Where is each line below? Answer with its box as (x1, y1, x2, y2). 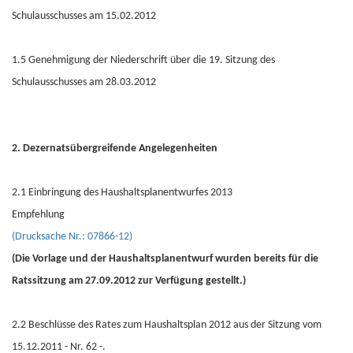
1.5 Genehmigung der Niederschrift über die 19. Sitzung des (12, 54, 275, 66)
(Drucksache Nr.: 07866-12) (12, 231, 132, 243)
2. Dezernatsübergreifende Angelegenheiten (12, 143, 217, 154)
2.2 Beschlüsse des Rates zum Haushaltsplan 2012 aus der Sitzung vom (12, 319, 321, 331)
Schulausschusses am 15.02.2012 (12, 10, 156, 22)
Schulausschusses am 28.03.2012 (12, 76, 156, 88)
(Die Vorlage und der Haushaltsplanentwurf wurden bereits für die (12, 253, 318, 265)
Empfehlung (12, 209, 65, 221)
